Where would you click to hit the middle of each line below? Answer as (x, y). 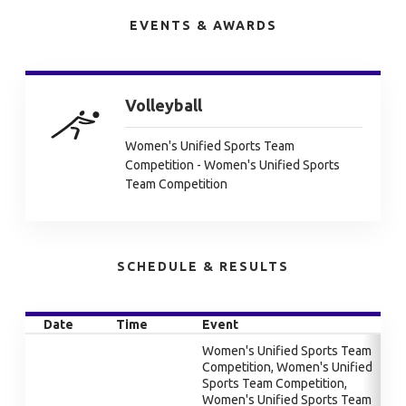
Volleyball (164, 105)
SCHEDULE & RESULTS (203, 266)
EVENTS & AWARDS (203, 25)
